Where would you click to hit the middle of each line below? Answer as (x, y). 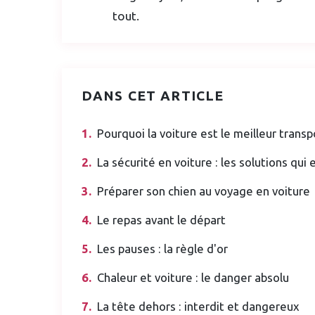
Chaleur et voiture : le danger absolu (193, 277)
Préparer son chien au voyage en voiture (204, 191)
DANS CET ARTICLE (153, 95)
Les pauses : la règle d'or (162, 248)
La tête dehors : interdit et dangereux (198, 306)
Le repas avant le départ (161, 219)
